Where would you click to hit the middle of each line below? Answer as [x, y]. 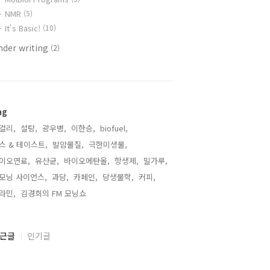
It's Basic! [24, 28]
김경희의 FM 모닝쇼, [55, 193]
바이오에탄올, [87, 161]
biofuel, [114, 128]
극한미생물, [108, 144]
